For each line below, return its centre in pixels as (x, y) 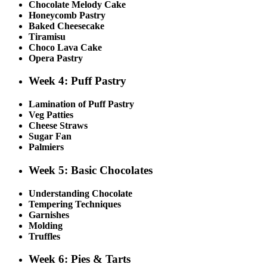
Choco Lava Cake (65, 47)
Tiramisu (47, 36)
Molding (46, 225)
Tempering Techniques (75, 204)
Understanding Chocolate (80, 193)
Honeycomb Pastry (67, 15)
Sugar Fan (50, 136)
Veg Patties (51, 115)
